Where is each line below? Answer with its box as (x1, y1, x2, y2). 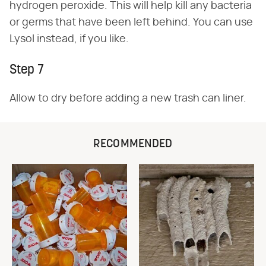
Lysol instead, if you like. (9, 33, 129, 45)
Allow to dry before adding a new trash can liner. (9, 93, 246, 104)
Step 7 (9, 63, 44, 77)
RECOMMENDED (93, 138, 173, 150)
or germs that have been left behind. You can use (9, 17, 253, 28)
